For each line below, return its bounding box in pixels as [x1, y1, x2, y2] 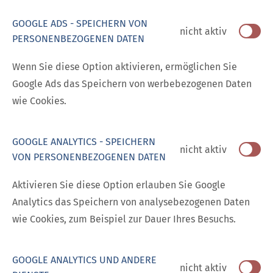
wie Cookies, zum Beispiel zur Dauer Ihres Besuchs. [12, 213, 236, 225]
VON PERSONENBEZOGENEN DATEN [12, 151, 166, 163]
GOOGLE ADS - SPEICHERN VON [12, 18, 147, 30]
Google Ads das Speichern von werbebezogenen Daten [12, 78, 252, 90]
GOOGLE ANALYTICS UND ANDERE [12, 254, 157, 266]
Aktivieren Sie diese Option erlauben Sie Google [12, 179, 225, 191]
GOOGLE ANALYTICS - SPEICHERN [12, 136, 155, 148]
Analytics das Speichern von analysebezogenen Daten [12, 196, 250, 208]
